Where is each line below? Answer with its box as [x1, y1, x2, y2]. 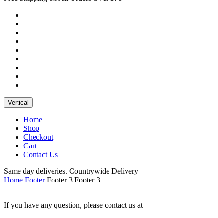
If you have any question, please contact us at [4, 200, 143, 209]
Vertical [8, 98, 29, 106]
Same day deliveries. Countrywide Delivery [4, 166, 138, 175]
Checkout [23, 132, 53, 141]
